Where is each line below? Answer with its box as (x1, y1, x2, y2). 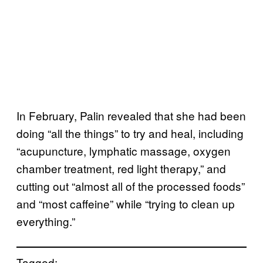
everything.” (16, 213, 75, 229)
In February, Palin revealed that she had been (16, 107, 246, 123)
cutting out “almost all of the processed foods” (16, 177, 245, 194)
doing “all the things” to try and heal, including (16, 124, 244, 141)
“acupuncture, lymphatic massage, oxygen (16, 142, 231, 159)
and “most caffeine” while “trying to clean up (16, 195, 235, 211)
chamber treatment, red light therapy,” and (16, 160, 226, 176)
